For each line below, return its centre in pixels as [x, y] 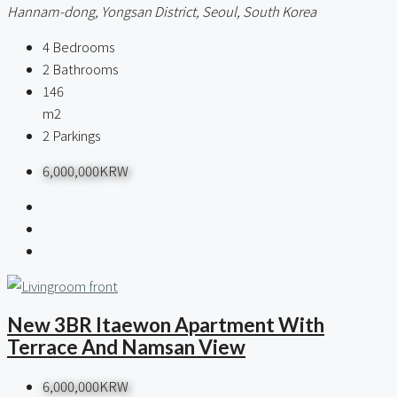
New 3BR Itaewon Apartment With [166, 325]
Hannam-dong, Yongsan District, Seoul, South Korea [162, 12]
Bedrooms [84, 47]
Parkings [77, 136]
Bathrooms [86, 69]
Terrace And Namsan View [126, 347]
